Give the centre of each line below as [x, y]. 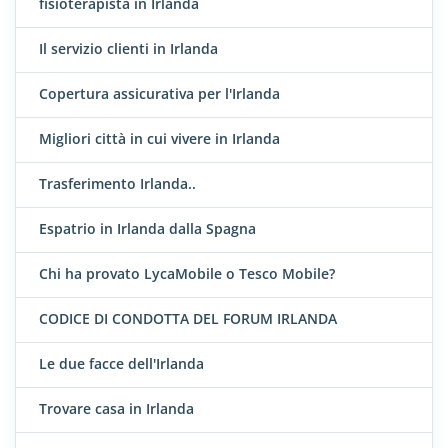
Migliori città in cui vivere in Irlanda [159, 139]
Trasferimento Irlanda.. [117, 184]
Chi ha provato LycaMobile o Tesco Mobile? [187, 274]
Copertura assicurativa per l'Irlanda [159, 94]
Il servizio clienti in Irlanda [128, 49]
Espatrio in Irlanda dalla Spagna [147, 229]
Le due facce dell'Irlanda [121, 364]
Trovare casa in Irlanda [116, 409]
